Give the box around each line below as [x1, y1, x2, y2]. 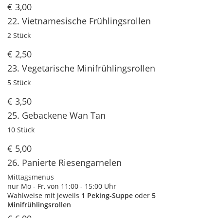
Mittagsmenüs [7, 172, 54, 182]
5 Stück [7, 78, 31, 88]
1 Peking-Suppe [81, 191, 133, 200]
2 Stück [7, 31, 31, 40]
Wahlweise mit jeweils [7, 191, 81, 200]
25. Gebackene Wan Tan [7, 109, 106, 122]
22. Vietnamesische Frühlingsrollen [7, 15, 151, 27]
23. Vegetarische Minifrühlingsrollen [7, 62, 155, 74]
